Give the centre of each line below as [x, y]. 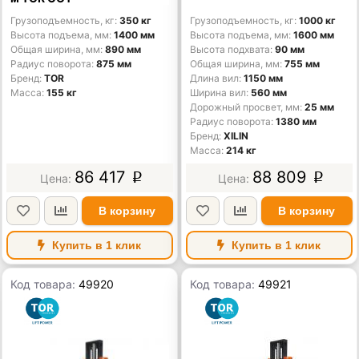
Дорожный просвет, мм [245, 107]
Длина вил [215, 78]
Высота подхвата [230, 49]
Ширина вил [218, 92]
